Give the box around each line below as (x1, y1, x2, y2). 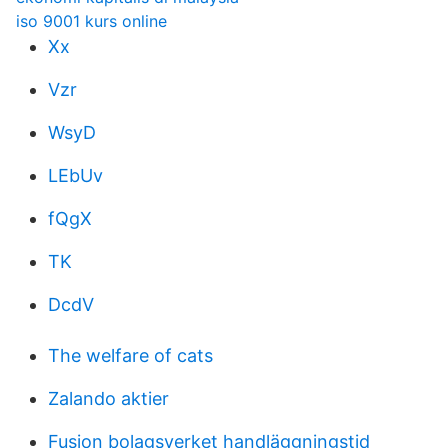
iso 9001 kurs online (16, 11, 167, 31)
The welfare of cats (48, 345, 213, 366)
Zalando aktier (48, 388, 169, 409)
